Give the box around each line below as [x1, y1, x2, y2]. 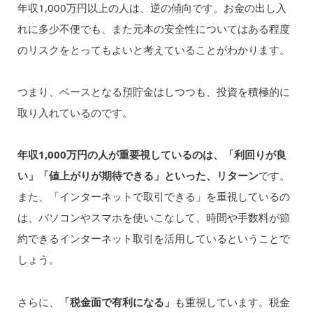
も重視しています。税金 [174, 294, 290, 309]
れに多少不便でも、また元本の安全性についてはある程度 [17, 21, 290, 36]
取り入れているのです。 [17, 105, 133, 120]
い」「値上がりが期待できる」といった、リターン [17, 168, 259, 183]
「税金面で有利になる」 [59, 294, 175, 309]
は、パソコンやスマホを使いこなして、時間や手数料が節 [17, 210, 290, 225]
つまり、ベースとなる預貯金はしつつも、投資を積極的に [17, 85, 290, 99]
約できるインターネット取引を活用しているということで [17, 231, 290, 246]
